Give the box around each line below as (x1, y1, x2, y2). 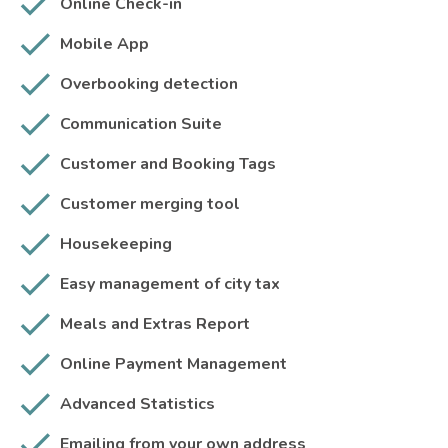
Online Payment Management (60, 353, 287, 376)
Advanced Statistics (60, 393, 215, 416)
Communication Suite (60, 113, 222, 136)
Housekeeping (60, 233, 172, 256)
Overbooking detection (60, 73, 238, 96)
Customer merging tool (60, 193, 240, 216)
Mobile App (60, 33, 149, 56)
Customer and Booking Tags (60, 153, 276, 176)
